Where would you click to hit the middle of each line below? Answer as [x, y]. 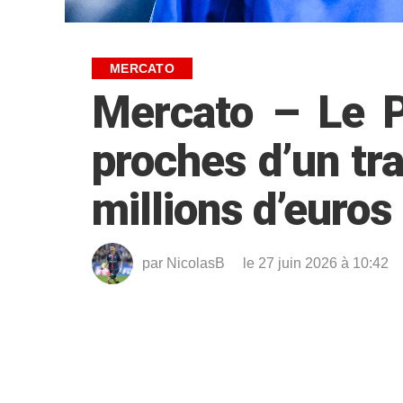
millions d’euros [242, 209]
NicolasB [196, 263]
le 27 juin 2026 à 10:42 [316, 263]
